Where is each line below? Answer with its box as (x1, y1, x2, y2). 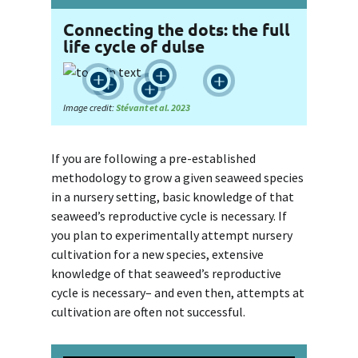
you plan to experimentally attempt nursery (51, 226, 292, 243)
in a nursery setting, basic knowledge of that (51, 188, 294, 205)
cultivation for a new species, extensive (51, 245, 264, 262)
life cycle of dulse (63, 34, 205, 57)
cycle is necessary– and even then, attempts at (51, 284, 304, 300)
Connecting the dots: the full (63, 18, 290, 40)
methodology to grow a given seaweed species (51, 169, 304, 185)
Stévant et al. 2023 (116, 101, 190, 113)
